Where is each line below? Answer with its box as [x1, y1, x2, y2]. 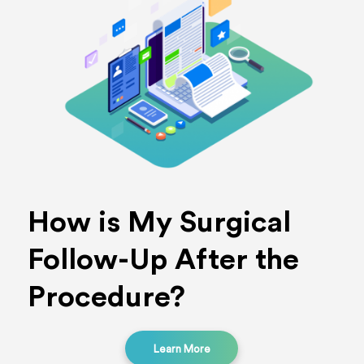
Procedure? [27, 283, 185, 313]
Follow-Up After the [27, 245, 299, 275]
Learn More [153, 344, 210, 355]
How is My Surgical [27, 208, 291, 238]
